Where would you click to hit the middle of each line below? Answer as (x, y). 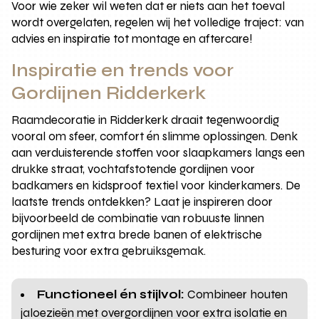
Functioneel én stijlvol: (111, 295)
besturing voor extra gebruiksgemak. (109, 251)
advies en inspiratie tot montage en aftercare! (132, 39)
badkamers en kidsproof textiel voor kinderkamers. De (156, 186)
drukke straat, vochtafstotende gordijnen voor (134, 169)
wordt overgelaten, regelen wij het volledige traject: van (158, 23)
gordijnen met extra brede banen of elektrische (137, 235)
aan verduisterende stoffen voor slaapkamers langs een (158, 153)
